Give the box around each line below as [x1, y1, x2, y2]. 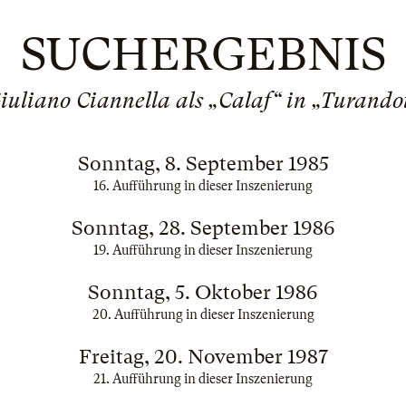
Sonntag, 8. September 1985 [77, 152, 329, 175]
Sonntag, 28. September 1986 [71, 217, 335, 239]
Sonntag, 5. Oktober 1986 [88, 281, 318, 304]
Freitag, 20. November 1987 [78, 345, 328, 368]
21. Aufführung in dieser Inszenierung [93, 372, 313, 386]
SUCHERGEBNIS [20, 28, 386, 81]
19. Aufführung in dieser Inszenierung [93, 243, 313, 257]
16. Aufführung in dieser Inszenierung [93, 179, 313, 193]
